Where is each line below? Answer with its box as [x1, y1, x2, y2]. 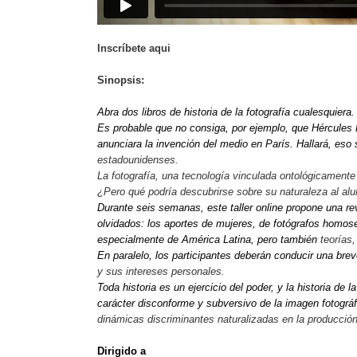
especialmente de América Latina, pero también [97, 233, 320, 245]
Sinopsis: [97, 73, 144, 86]
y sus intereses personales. [97, 265, 225, 277]
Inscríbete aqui [97, 41, 171, 54]
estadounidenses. [97, 153, 178, 166]
